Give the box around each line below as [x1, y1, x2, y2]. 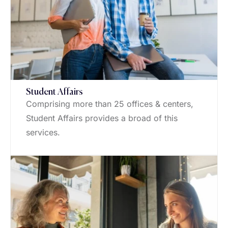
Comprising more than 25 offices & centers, [26, 99, 193, 109]
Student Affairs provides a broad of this [26, 113, 178, 124]
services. [26, 127, 60, 138]
